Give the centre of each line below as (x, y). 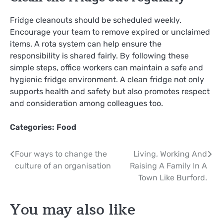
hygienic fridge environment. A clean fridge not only (107, 80)
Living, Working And (170, 154)
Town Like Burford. (173, 178)
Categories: (33, 127)
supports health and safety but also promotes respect (110, 92)
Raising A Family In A (168, 166)
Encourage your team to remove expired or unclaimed (110, 32)
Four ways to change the (61, 154)
